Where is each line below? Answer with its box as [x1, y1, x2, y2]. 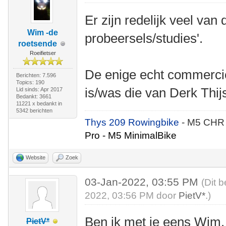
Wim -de [27, 28, 59, 37]
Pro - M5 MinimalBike [85, 130, 177, 141]
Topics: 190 [16, 79, 44, 85]
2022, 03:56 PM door [85, 190, 179, 201]
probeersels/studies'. [85, 31, 203, 46]
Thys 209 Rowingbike [85, 117, 182, 128]
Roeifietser [29, 50, 56, 56]
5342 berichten [16, 107, 52, 114]
